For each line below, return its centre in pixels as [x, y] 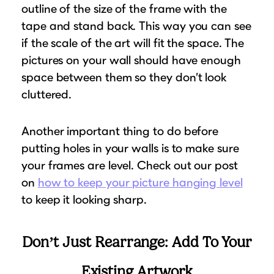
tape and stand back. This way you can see [136, 25]
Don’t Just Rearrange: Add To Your [137, 242]
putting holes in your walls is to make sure [130, 148]
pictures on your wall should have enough [131, 60]
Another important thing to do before [120, 131]
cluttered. [47, 94]
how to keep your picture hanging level [140, 182]
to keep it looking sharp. [84, 199]
